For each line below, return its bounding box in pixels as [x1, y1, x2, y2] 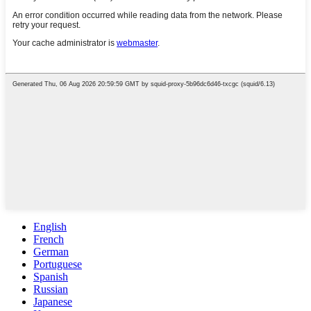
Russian [33, 283, 68, 295]
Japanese [33, 295, 72, 308]
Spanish [33, 270, 68, 283]
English [33, 220, 67, 233]
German [33, 245, 69, 258]
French [33, 233, 64, 245]
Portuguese [33, 258, 82, 270]
